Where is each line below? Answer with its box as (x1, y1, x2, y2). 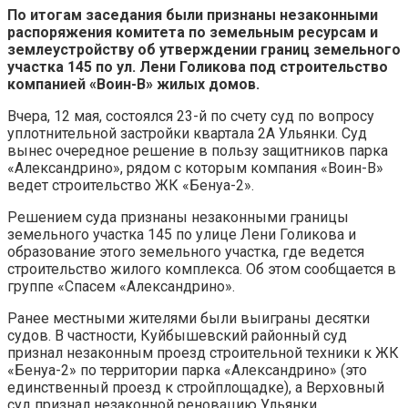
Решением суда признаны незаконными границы (7, 208, 349, 226)
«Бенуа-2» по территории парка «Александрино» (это (7, 361, 367, 379)
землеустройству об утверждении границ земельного (7, 40, 401, 58)
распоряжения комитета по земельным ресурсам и (7, 23, 378, 41)
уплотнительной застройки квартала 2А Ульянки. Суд (7, 124, 367, 142)
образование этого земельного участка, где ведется (7, 242, 364, 260)
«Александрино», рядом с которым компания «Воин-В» (7, 158, 383, 177)
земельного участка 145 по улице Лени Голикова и (7, 225, 356, 243)
